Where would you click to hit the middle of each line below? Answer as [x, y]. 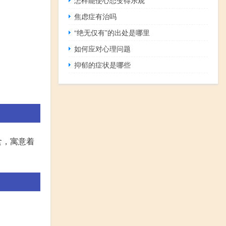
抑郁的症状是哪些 [103, 64]
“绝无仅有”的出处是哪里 [112, 32]
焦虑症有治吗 [96, 16]
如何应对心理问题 [103, 48]
